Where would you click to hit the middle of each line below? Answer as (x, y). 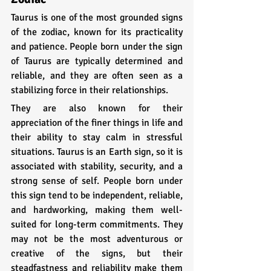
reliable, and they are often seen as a (97, 75)
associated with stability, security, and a (97, 166)
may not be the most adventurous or (97, 239)
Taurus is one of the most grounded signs (97, 17)
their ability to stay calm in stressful (97, 137)
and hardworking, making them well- (97, 210)
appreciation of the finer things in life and (97, 122)
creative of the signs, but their (97, 253)
